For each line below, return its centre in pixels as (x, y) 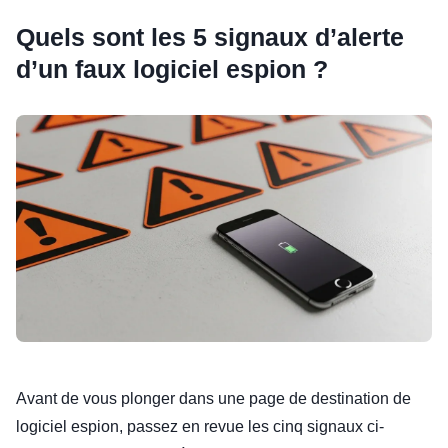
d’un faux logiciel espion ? (172, 69)
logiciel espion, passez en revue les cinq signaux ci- (200, 427)
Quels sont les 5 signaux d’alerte (210, 37)
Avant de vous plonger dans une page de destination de (213, 399)
